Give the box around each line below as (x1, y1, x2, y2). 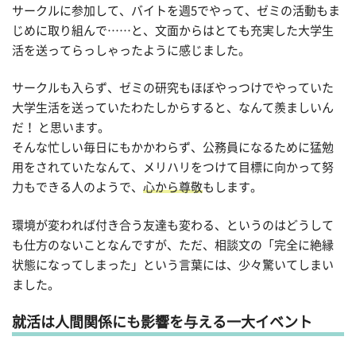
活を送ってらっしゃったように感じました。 (12, 44, 250, 56)
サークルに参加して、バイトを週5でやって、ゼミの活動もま (12, 4, 340, 17)
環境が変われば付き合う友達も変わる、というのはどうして (12, 219, 334, 231)
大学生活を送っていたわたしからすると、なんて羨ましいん (12, 102, 334, 114)
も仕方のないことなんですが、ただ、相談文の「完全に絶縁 (12, 238, 334, 251)
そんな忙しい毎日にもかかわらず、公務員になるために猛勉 (12, 141, 334, 154)
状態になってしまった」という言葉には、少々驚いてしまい (12, 258, 334, 271)
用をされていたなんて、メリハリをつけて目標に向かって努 (12, 161, 334, 174)
